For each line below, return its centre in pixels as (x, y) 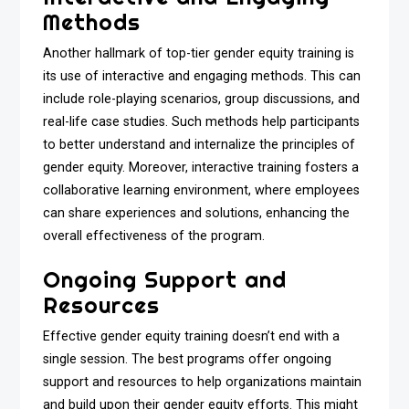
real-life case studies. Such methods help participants (202, 121)
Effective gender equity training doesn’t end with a (192, 337)
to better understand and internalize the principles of (199, 144)
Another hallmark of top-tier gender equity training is (199, 53)
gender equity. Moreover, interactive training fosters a (201, 167)
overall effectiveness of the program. (154, 236)
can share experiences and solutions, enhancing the (197, 213)
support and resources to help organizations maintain (203, 383)
